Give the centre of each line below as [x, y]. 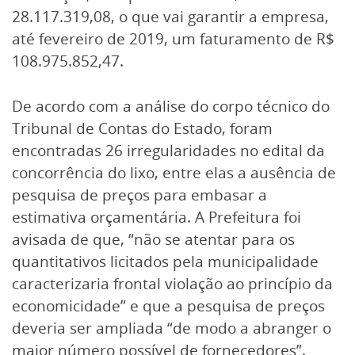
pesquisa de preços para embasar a [139, 195]
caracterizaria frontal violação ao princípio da [172, 284]
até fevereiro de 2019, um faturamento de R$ [173, 39]
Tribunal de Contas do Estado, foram [142, 129]
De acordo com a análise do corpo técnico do [171, 107]
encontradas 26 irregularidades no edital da [168, 151]
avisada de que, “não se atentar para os [153, 240]
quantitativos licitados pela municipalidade [165, 262]
